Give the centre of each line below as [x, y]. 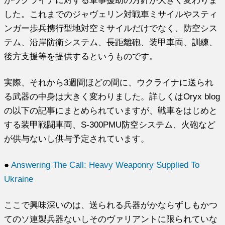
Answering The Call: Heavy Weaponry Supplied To [105, 164]
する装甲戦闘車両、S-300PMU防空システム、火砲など [110, 124]
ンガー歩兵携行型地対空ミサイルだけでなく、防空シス [111, 28]
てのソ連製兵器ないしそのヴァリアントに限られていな [111, 219]
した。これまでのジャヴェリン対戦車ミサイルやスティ [111, 14]
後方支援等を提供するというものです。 [81, 56]
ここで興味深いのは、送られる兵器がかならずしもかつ [111, 205]
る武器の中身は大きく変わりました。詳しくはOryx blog [112, 96]
